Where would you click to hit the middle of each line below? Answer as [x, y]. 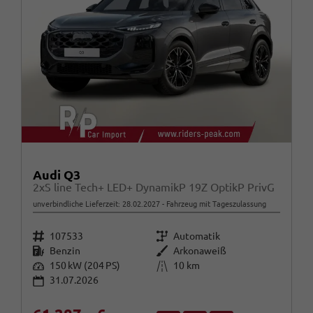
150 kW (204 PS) [85, 266]
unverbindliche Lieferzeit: [78, 204]
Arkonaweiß [200, 250]
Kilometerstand [168, 266]
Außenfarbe [168, 250]
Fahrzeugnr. [43, 236]
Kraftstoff [44, 250]
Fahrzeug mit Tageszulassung [215, 204]
